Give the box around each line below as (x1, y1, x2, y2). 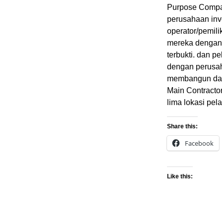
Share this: (167, 123, 198, 130)
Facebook (185, 139, 214, 148)
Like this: (167, 173, 193, 180)
